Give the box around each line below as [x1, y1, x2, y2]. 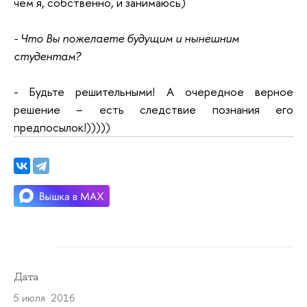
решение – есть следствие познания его [14, 101, 293, 118]
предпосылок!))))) [14, 119, 110, 136]
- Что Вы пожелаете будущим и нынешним [14, 30, 239, 47]
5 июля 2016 [14, 290, 75, 305]
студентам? [14, 48, 81, 64]
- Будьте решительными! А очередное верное [14, 84, 293, 100]
